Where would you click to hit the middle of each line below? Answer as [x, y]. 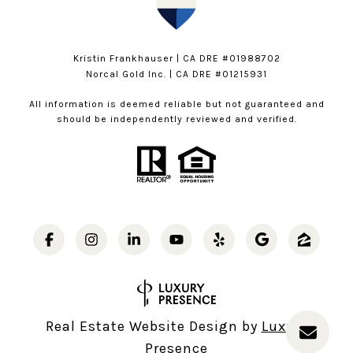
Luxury [284, 326]
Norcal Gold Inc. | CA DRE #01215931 [176, 74]
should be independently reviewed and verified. [176, 119]
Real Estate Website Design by [153, 326]
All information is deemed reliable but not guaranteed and [176, 104]
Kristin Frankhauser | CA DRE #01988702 [176, 58]
